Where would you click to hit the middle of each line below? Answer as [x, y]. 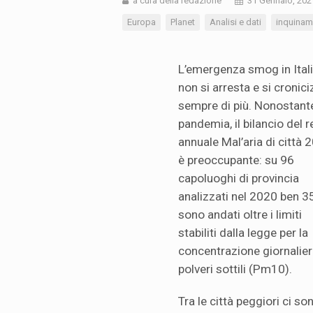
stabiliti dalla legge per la [243, 233]
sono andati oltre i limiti [240, 215]
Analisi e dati [235, 22]
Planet [183, 22]
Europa [141, 22]
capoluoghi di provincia [239, 179]
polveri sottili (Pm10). [235, 269]
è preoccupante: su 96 [236, 160]
